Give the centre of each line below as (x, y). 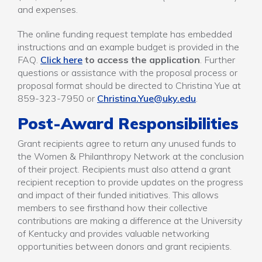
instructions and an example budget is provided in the (128, 47)
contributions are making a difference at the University (130, 220)
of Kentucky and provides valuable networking (113, 233)
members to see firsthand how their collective (113, 208)
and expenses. (48, 9)
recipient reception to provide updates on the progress (130, 182)
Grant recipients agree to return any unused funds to (127, 143)
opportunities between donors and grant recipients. (125, 246)
